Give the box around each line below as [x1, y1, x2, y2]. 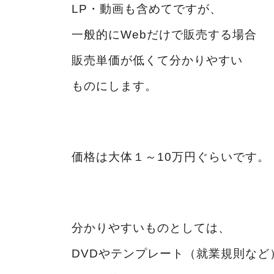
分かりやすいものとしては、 [72, 221, 231, 234]
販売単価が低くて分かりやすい [72, 53, 243, 67]
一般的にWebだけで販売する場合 [72, 28, 257, 41]
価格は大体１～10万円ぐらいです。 [72, 150, 270, 163]
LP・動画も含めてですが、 [72, 2, 222, 15]
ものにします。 [72, 79, 157, 92]
